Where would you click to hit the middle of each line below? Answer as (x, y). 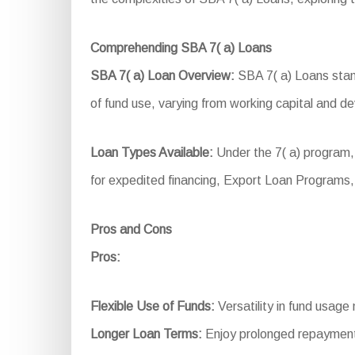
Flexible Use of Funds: (152, 306)
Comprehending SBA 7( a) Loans (181, 48)
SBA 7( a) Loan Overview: (162, 75)
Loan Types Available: (151, 152)
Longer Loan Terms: (146, 334)
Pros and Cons (131, 229)
